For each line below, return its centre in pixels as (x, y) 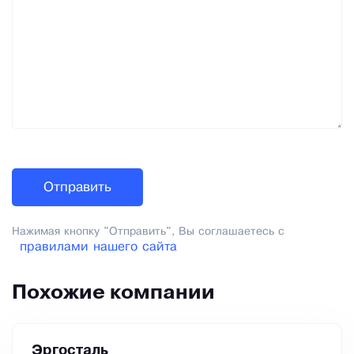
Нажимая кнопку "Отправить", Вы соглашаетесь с (148, 232)
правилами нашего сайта (98, 247)
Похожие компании (113, 294)
